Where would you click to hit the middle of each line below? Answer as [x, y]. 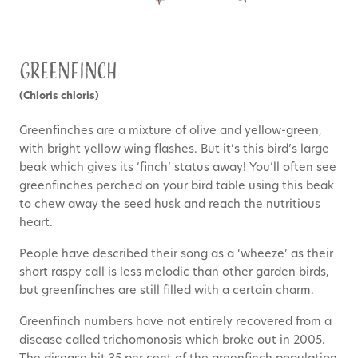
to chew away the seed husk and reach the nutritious [170, 205]
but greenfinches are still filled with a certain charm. [168, 292]
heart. [38, 224]
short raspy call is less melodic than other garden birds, [174, 273]
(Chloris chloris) [59, 97]
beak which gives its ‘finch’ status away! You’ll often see [178, 169]
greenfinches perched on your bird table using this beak [177, 187]
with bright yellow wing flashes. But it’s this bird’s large [174, 150]
